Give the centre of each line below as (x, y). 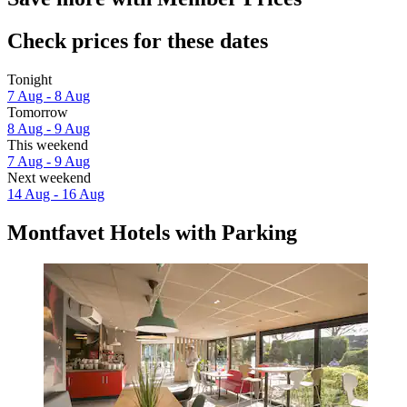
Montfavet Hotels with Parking (152, 233)
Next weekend (49, 178)
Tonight (30, 80)
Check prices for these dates (138, 41)
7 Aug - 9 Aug (49, 162)
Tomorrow (38, 113)
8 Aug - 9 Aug (49, 129)
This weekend (48, 145)
